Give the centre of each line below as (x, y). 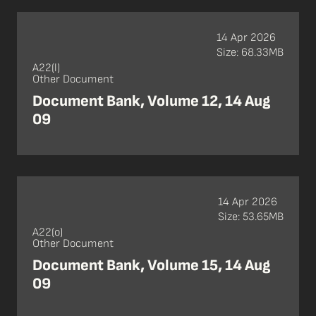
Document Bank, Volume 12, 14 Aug (151, 101)
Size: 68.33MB (250, 52)
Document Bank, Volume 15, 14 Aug (151, 266)
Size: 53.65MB (251, 217)
